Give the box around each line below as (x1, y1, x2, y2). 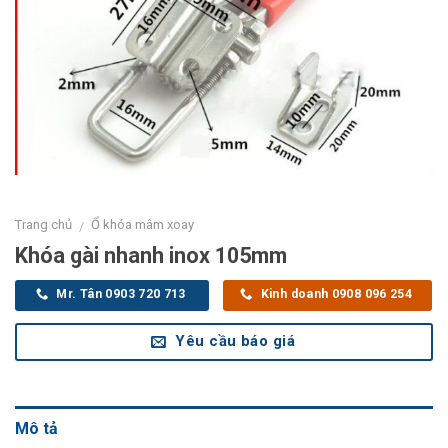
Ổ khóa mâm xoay (90, 217, 194, 233)
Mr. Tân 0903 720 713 (56, 287, 186, 302)
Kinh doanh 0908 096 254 (260, 287, 413, 302)
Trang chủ (15, 217, 72, 233)
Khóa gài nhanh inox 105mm (15, 242, 287, 268)
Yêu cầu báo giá (176, 332, 296, 351)
